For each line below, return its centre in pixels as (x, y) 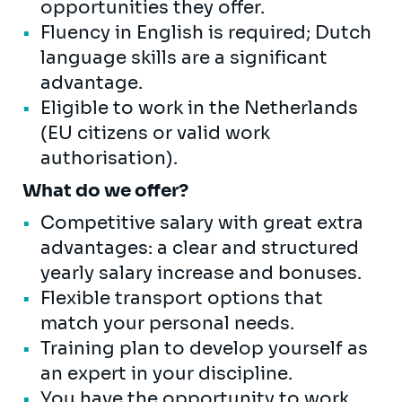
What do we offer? (105, 190)
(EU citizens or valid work (155, 133)
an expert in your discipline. (166, 373)
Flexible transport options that (182, 298)
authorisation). (109, 158)
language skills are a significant (184, 57)
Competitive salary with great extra (202, 223)
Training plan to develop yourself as (204, 348)
